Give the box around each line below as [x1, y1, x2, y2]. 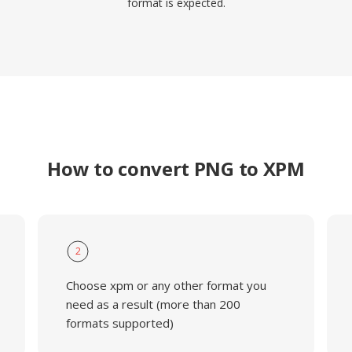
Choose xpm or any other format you [65, 277, 266, 293]
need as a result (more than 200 [65, 296, 240, 312]
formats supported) [65, 315, 174, 331]
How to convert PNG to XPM [47, 156, 305, 181]
